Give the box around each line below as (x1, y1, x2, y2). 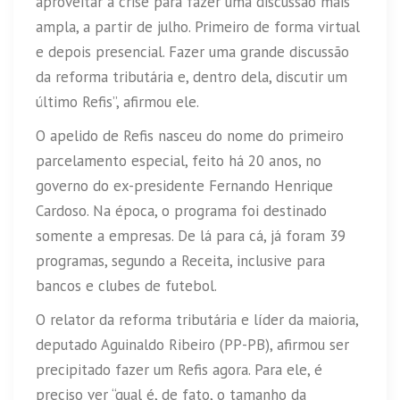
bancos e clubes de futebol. (36, 275, 217, 296)
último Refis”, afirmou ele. (36, 91, 199, 112)
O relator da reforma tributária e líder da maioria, (36, 309, 358, 329)
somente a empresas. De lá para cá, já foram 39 (36, 225, 346, 246)
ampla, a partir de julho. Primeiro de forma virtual (36, 16, 360, 37)
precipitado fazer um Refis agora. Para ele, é (36, 359, 322, 379)
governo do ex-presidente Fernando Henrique (36, 175, 333, 196)
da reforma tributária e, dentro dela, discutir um (36, 66, 347, 87)
